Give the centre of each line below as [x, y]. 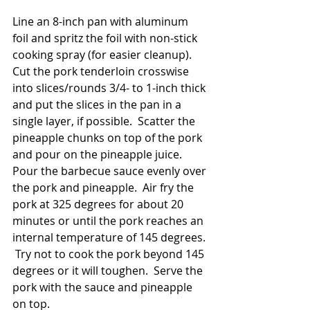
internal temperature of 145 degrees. [110, 238]
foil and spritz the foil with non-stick [106, 38]
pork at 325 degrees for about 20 [99, 204]
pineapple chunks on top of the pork [109, 138]
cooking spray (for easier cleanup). [105, 55]
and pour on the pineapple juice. [100, 155]
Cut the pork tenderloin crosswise [102, 72]
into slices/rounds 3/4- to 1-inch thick [110, 88]
